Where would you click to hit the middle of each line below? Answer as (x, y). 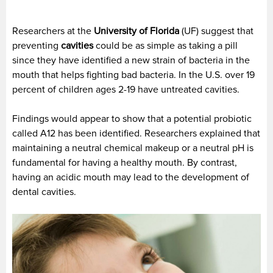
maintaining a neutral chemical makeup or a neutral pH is (133, 148)
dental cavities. (44, 192)
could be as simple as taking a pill (165, 45)
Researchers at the (53, 31)
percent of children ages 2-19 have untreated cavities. (126, 89)
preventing (37, 45)
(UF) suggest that (216, 31)
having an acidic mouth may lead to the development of (131, 177)
